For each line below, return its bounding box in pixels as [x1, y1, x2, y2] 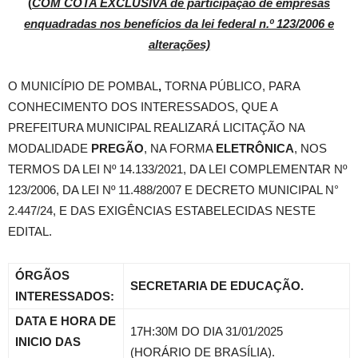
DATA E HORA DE [15, 314, 116, 328]
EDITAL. [8, 225, 52, 238]
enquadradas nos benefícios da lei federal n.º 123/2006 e [24, 17, 334, 30]
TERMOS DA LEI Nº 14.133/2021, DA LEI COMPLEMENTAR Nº [8, 162, 347, 176]
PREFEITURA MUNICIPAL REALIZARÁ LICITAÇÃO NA [8, 121, 304, 134]
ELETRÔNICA [216, 141, 294, 155]
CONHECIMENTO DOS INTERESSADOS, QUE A [8, 100, 277, 113]
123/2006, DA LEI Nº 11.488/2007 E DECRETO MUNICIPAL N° [8, 183, 339, 197]
